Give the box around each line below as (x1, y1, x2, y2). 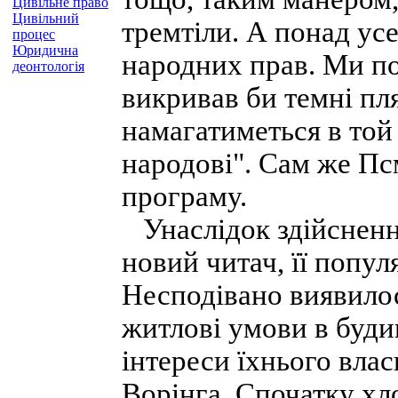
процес (12, 27, 55, 42)
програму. (122, 180, 247, 212)
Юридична (12, 43, 78, 58)
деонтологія (12, 59, 84, 74)
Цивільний (12, 11, 79, 26)
